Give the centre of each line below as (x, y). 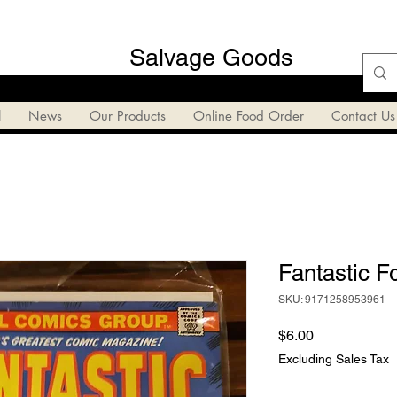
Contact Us (363, 115)
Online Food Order (248, 115)
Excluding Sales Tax (334, 358)
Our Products (127, 115)
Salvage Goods (211, 57)
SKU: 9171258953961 (332, 299)
